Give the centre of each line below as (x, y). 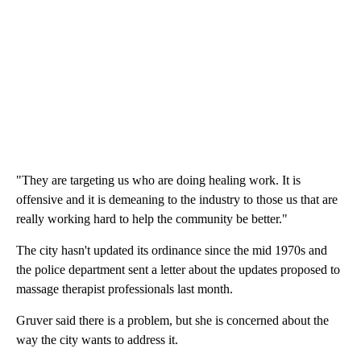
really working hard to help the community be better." (152, 218)
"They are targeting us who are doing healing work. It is (158, 180)
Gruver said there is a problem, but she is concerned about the (172, 320)
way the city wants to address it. (97, 339)
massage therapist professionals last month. (124, 288)
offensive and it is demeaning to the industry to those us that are (177, 199)
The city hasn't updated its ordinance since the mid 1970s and (172, 250)
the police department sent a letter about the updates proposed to (178, 269)
